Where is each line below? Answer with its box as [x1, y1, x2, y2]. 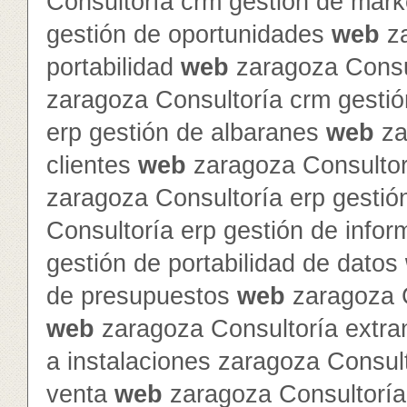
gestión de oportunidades [46, 21, 332, 48]
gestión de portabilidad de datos [46, 250, 405, 277]
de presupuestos [46, 283, 237, 310]
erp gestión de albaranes [46, 119, 326, 146]
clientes [46, 152, 138, 179]
